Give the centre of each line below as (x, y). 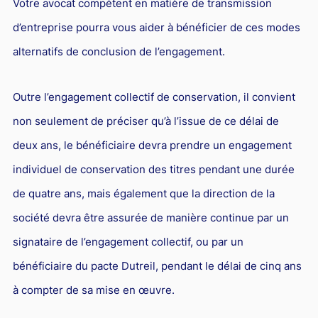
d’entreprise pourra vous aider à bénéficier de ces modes (156, 27)
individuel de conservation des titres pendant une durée (153, 169)
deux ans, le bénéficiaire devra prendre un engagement (152, 145)
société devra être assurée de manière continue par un (150, 217)
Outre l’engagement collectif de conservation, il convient (154, 97)
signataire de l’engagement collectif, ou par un (128, 241)
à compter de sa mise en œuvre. (93, 290)
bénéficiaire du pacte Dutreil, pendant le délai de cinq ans (157, 265)
